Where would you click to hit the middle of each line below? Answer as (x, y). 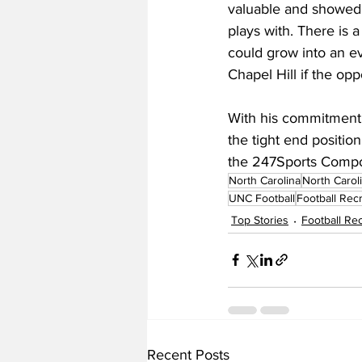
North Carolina (265, 180)
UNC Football (262, 198)
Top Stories (260, 220)
